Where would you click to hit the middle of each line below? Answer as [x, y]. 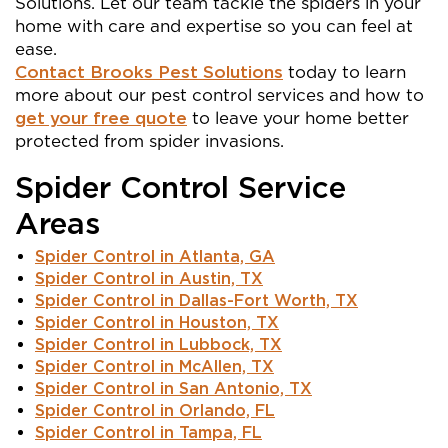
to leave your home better [300, 118]
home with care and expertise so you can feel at [214, 26]
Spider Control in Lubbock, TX [158, 344]
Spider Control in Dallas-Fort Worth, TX [196, 300]
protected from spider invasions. [152, 141]
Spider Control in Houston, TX [157, 322]
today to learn [344, 72]
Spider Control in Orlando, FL [155, 410]
